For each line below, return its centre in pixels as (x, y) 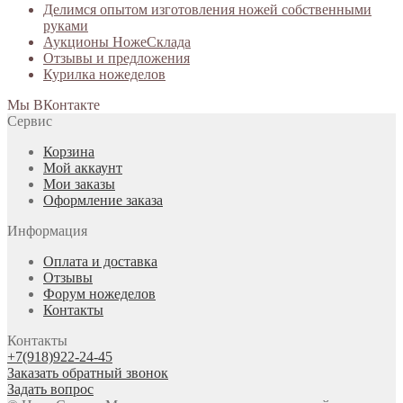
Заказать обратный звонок (88, 372)
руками (66, 25)
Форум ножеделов (99, 293)
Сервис (30, 121)
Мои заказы (79, 184)
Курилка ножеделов (104, 74)
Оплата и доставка (100, 261)
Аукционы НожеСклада (117, 41)
